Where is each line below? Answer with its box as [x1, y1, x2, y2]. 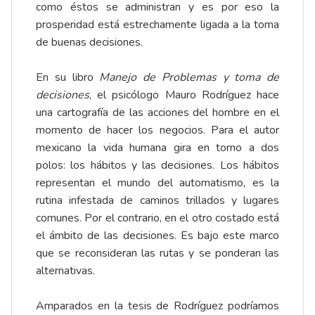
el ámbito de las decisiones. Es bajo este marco [36, 228, 279, 244]
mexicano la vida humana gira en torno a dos [36, 140, 279, 156]
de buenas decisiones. [36, 34, 143, 51]
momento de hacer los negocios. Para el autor [36, 122, 279, 139]
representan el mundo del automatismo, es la [36, 175, 279, 191]
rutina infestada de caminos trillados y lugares [36, 193, 279, 209]
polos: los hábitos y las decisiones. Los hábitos [36, 157, 279, 174]
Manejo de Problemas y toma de [99, 70, 279, 86]
